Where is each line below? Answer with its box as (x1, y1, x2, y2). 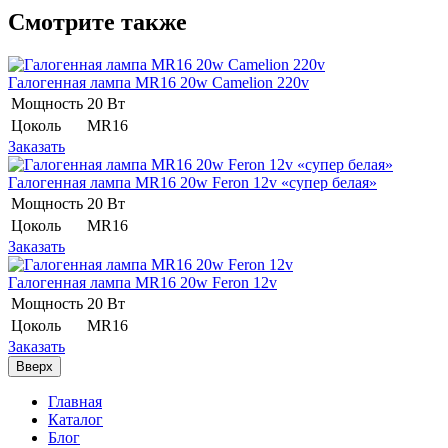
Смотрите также (8, 8, 187, 35)
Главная (48, 392, 102, 410)
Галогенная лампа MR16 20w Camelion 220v (8, 73, 309, 91)
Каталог (48, 410, 103, 428)
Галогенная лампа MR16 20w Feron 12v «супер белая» (8, 173, 377, 191)
